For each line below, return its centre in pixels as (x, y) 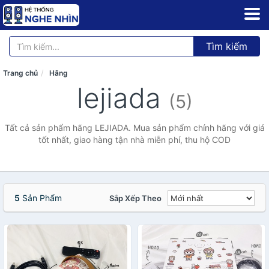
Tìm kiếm (227, 46)
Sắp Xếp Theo (135, 198)
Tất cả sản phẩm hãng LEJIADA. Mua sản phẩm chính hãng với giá (134, 128)
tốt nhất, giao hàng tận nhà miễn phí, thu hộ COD (134, 140)
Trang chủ (20, 73)
